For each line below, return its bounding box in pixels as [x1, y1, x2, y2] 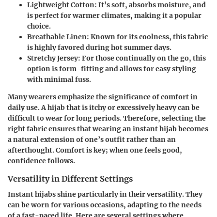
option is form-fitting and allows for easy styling [27, 64, 196, 73]
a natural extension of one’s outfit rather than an [8, 135, 176, 144]
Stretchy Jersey [27, 53, 78, 62]
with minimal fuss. [27, 75, 91, 84]
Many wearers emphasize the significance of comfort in [8, 92, 198, 101]
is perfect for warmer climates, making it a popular [27, 11, 201, 20]
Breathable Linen [27, 32, 87, 41]
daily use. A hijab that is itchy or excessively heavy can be [8, 103, 200, 112]
